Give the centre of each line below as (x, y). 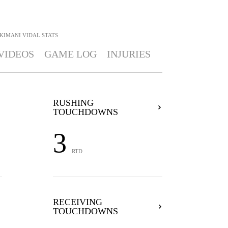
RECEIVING (77, 202)
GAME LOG (70, 54)
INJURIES (129, 54)
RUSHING (73, 103)
